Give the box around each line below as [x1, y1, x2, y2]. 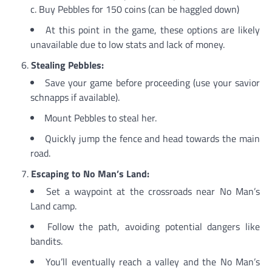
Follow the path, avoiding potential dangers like [47, 219, 260, 234]
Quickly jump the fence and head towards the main [44, 131, 260, 146]
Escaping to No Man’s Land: [31, 166, 149, 181]
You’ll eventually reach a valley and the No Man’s [46, 254, 260, 269]
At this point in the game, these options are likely [45, 22, 260, 37]
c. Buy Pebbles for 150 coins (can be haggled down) [30, 1, 239, 16]
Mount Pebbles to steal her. [44, 110, 157, 125]
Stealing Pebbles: [31, 57, 104, 72]
